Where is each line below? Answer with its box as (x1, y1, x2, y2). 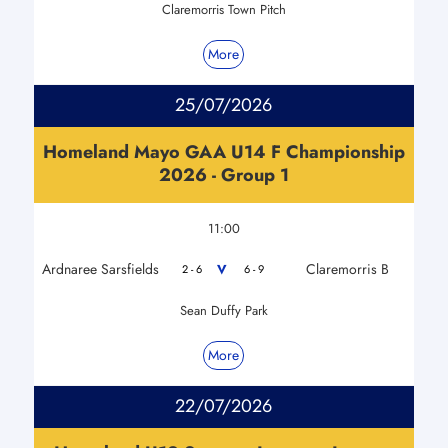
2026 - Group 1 (158, 161, 289, 188)
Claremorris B (305, 258, 389, 279)
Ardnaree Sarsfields (41, 258, 159, 279)
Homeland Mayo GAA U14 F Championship (42, 138, 405, 165)
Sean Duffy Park (179, 300, 268, 320)
